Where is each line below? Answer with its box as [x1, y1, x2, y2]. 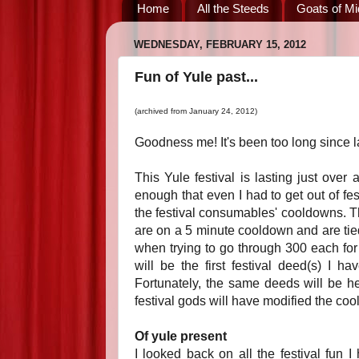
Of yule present [135, 329, 227, 343]
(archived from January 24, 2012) [135, 107, 257, 115]
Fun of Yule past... [135, 68, 258, 85]
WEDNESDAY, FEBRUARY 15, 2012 [134, 38, 306, 51]
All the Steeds [196, 2, 269, 16]
